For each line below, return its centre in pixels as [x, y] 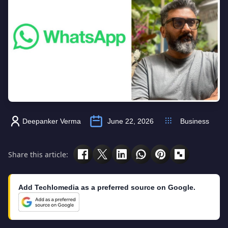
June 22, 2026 [131, 121]
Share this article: [38, 154]
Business [195, 121]
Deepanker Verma [52, 121]
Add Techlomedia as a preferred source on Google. [107, 187]
